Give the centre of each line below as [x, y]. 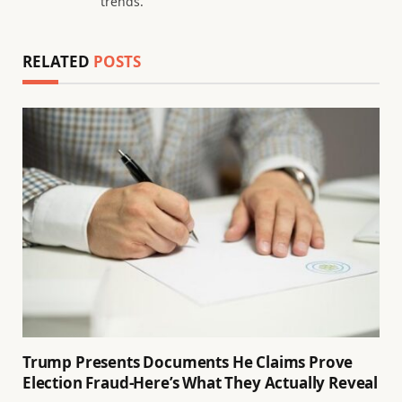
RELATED [58, 61]
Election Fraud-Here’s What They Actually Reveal [201, 383]
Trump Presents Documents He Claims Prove [188, 363]
